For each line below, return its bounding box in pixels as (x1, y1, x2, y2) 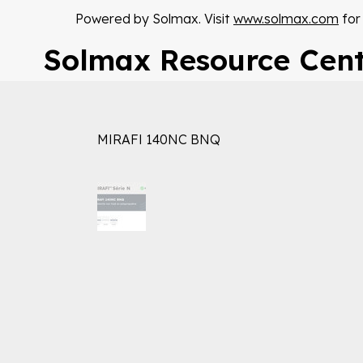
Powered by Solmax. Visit (75, 11, 233, 28)
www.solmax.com (233, 11, 339, 28)
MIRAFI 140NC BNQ (97, 131, 220, 147)
